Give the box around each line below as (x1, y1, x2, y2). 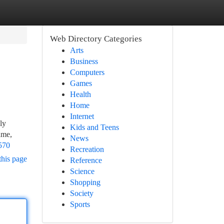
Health (69, 90, 91, 98)
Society (69, 189, 93, 197)
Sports (69, 200, 90, 208)
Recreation (69, 145, 104, 153)
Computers (69, 68, 104, 76)
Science (69, 167, 94, 175)
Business (69, 57, 98, 65)
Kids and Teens (69, 123, 119, 131)
